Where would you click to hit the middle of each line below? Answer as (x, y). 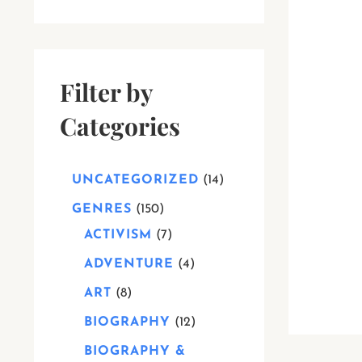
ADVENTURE (129, 264)
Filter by (106, 92)
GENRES (102, 209)
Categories (120, 126)
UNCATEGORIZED (135, 180)
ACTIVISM (118, 235)
